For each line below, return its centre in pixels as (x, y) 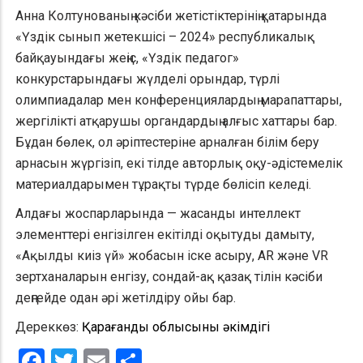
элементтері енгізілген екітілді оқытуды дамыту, (165, 235)
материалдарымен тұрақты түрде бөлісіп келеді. (163, 185)
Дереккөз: (49, 327)
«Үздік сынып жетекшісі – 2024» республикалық (165, 37)
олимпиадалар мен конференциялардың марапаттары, (179, 100)
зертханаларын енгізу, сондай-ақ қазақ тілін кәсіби (169, 277)
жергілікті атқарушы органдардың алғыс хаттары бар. (176, 122)
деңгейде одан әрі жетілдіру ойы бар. (126, 298)
